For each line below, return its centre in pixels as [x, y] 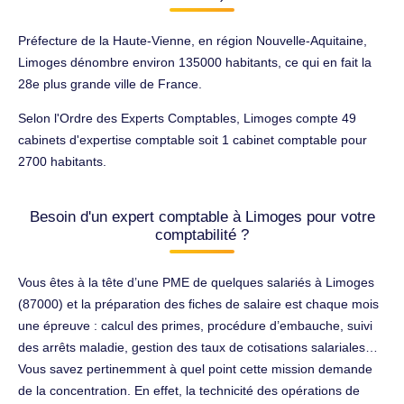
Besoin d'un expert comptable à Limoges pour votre [202, 216]
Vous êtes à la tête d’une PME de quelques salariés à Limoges [196, 282]
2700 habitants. [62, 161]
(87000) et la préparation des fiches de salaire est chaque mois [198, 303]
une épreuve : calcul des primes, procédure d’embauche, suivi [195, 325]
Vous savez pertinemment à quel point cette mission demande [195, 368]
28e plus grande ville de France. [110, 83]
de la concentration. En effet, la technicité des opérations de [189, 390]
